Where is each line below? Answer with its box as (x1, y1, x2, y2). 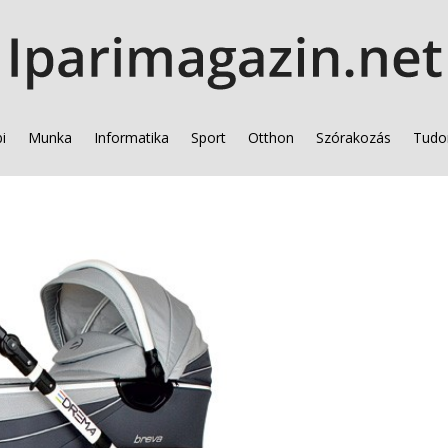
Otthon (247, 128, 294, 147)
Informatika (93, 128, 169, 147)
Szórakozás (315, 128, 391, 147)
